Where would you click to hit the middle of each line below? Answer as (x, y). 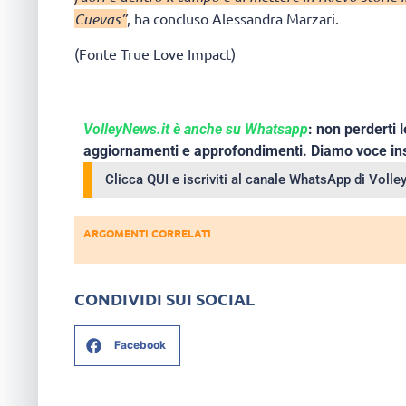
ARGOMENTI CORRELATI (147, 233)
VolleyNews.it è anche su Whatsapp (196, 130)
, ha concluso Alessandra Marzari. (233, 18)
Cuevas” (101, 18)
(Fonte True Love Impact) (155, 54)
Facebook (140, 345)
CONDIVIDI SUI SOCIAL (164, 298)
